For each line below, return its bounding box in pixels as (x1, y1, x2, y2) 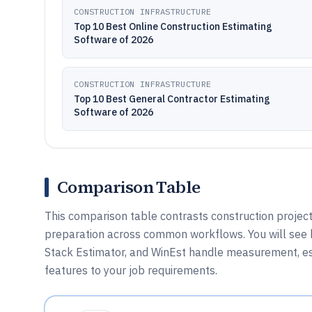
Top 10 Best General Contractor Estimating (74, 93, 270, 105)
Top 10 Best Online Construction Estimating (74, 20, 272, 33)
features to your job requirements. (45, 263, 217, 277)
